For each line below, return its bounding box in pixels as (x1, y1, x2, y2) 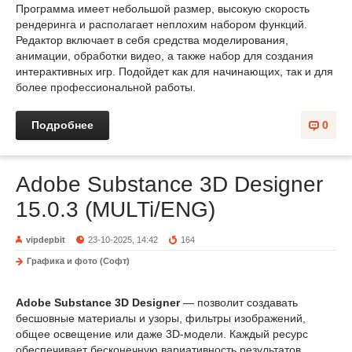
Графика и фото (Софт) (27, 256, 130, 266)
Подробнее (31, 119, 93, 131)
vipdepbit (26, 235, 65, 244)
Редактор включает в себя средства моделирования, (16, 34, 288, 46)
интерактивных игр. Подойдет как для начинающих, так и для (16, 65, 333, 78)
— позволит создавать (180, 296, 298, 309)
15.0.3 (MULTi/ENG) (16, 197, 215, 222)
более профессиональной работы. (16, 81, 196, 93)
